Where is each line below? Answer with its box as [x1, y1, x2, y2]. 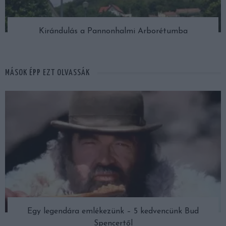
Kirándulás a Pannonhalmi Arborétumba [38, 27, 188, 36]
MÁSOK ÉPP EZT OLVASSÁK [5, 69, 90, 78]
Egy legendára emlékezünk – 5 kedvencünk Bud [27, 207, 199, 216]
